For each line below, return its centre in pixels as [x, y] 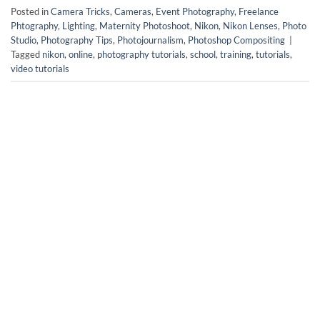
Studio [24, 40]
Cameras [133, 11]
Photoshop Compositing [236, 40]
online [81, 54]
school [203, 54]
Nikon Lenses [250, 25]
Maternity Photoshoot [145, 25]
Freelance [259, 11]
